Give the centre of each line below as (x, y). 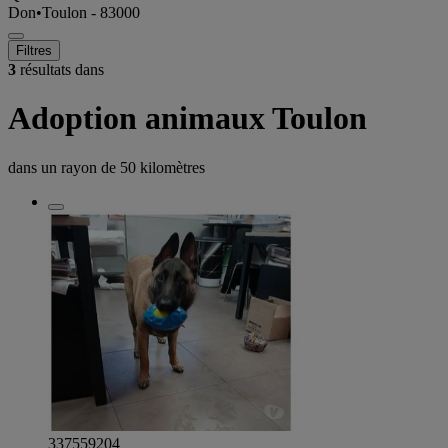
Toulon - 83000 (91, 12)
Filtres (34, 50)
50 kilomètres (162, 167)
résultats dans (60, 69)
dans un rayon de (64, 167)
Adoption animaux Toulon (187, 118)
